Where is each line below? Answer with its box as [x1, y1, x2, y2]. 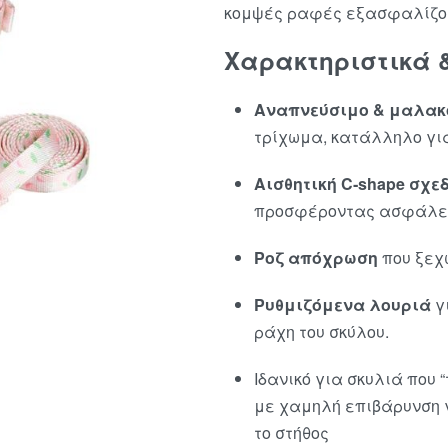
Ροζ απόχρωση [254, 246, 378, 269]
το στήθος [254, 421, 329, 444]
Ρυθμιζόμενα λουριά [254, 293, 431, 316]
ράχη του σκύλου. [254, 320, 389, 343]
